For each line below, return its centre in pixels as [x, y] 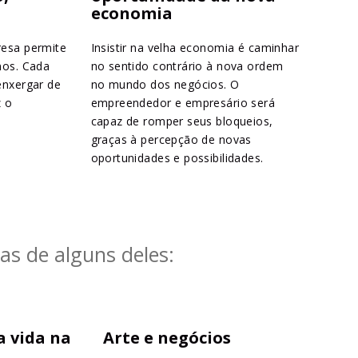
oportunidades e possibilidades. [177, 158]
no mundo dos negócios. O [165, 85]
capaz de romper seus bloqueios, [182, 121]
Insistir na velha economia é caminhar [195, 48]
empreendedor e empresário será [183, 103]
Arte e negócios [167, 338]
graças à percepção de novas [171, 140]
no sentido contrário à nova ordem [187, 66]
